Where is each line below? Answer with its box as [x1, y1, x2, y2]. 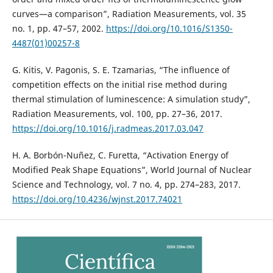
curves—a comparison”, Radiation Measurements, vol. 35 [12, 8, 246, 20]
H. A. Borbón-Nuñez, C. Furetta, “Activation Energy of [12, 149, 229, 161]
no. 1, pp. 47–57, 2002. [12, 23, 106, 35]
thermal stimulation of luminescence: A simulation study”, [12, 93, 250, 105]
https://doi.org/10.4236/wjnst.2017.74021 [12, 193, 182, 205]
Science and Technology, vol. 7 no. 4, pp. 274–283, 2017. [12, 179, 241, 191]
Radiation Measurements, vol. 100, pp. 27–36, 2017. [12, 108, 222, 120]
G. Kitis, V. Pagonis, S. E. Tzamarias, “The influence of [12, 64, 230, 76]
